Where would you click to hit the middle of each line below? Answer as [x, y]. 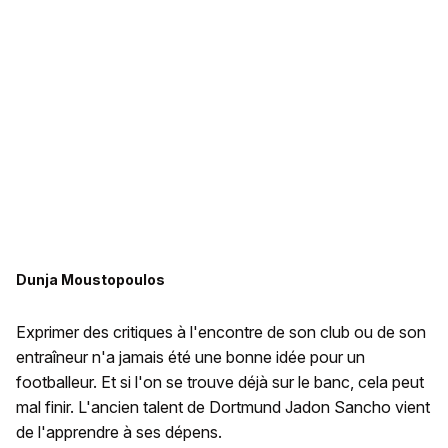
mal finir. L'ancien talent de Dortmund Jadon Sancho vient [223, 407]
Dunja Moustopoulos [90, 280]
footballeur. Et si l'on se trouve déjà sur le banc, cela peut [220, 382]
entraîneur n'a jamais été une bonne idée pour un [190, 357]
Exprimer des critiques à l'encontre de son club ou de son [221, 332]
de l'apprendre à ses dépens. [119, 432]
